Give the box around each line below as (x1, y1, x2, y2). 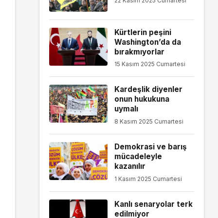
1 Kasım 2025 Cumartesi (114, 175, 182, 182)
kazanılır (114, 161, 145, 171)
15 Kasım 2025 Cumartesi (114, 60, 185, 68)
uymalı (114, 104, 138, 114)
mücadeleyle (114, 151, 162, 161)
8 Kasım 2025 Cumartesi (114, 117, 183, 125)
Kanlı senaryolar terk (114, 199, 193, 209)
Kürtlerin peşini (114, 27, 171, 37)
